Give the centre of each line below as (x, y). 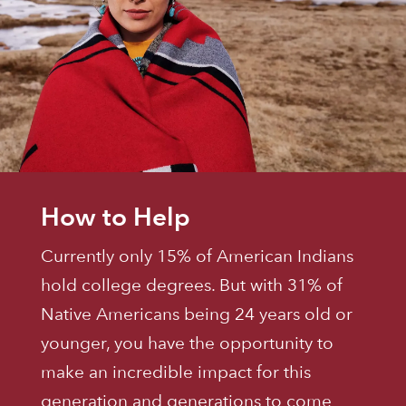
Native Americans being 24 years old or (196, 314)
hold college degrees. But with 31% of (191, 285)
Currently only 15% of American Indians (197, 256)
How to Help (115, 217)
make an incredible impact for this (175, 372)
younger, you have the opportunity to (187, 343)
